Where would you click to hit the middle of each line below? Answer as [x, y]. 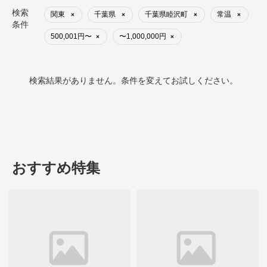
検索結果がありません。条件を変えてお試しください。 [133, 80]
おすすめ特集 [56, 167]
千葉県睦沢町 [167, 14]
